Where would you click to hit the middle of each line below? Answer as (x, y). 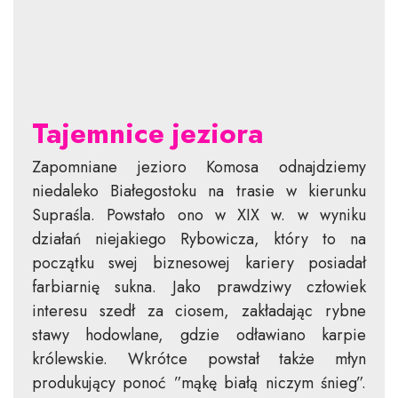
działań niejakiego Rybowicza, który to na (199, 239)
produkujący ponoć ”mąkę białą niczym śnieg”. (199, 383)
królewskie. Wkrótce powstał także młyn (199, 359)
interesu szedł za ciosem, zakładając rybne (199, 311)
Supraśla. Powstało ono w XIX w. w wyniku (199, 215)
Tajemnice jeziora (147, 133)
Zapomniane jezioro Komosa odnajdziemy (199, 167)
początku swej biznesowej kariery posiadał (199, 263)
